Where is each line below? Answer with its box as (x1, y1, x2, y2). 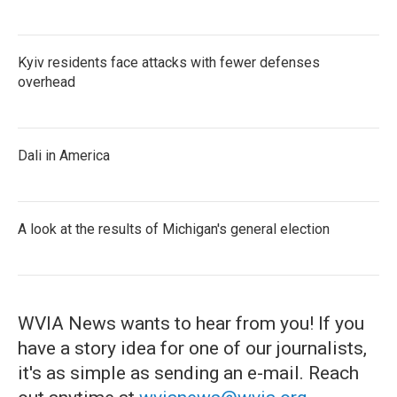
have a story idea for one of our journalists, (18, 338, 367, 359)
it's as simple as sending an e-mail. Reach (18, 362, 359, 384)
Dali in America (18, 147, 110, 164)
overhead (18, 74, 75, 90)
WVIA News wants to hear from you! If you (18, 313, 364, 334)
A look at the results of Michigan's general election (18, 221, 330, 237)
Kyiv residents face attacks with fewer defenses (18, 54, 320, 71)
